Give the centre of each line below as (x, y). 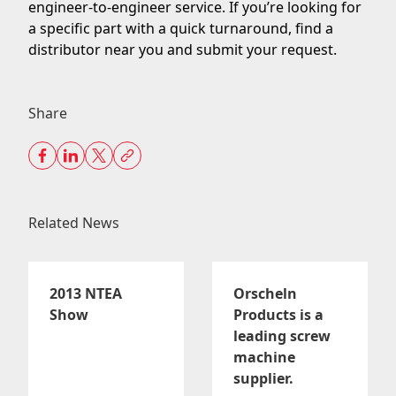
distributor (65, 49)
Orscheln (265, 293)
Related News (74, 223)
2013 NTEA (86, 293)
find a (314, 28)
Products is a (278, 315)
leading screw (282, 336)
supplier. (263, 378)
